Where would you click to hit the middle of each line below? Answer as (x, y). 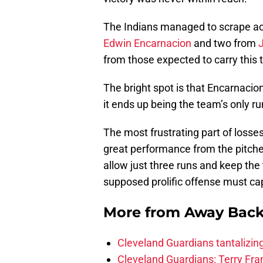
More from (144, 213)
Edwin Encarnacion (147, 43)
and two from (225, 43)
